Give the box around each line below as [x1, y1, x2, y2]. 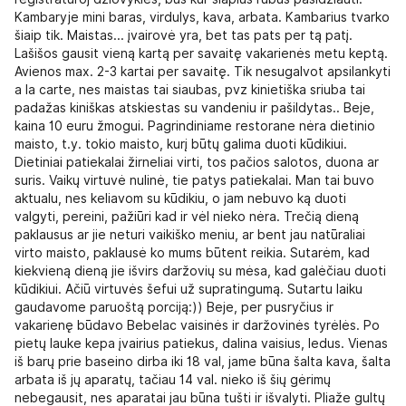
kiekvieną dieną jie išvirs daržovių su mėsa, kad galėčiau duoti [14, 263, 386, 278]
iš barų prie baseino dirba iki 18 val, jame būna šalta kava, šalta [14, 353, 391, 369]
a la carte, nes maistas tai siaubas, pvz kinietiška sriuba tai [14, 82, 365, 97]
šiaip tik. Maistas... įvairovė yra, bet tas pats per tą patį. [14, 27, 353, 43]
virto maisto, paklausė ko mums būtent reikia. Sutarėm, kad [14, 245, 370, 260]
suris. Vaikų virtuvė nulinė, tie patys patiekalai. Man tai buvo [14, 172, 374, 188]
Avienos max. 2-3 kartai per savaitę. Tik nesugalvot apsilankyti [14, 63, 391, 79]
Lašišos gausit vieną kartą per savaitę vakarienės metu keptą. [14, 45, 388, 61]
